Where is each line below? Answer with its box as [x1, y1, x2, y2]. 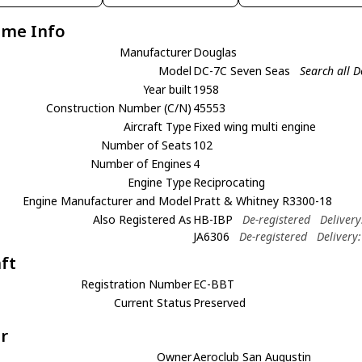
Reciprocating [193, 174, 266, 190]
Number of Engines [90, 155, 192, 171]
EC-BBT [193, 276, 235, 292]
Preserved [193, 294, 246, 310]
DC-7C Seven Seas [193, 62, 294, 78]
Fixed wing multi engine [193, 118, 317, 134]
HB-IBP [193, 211, 234, 227]
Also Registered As [93, 211, 192, 227]
